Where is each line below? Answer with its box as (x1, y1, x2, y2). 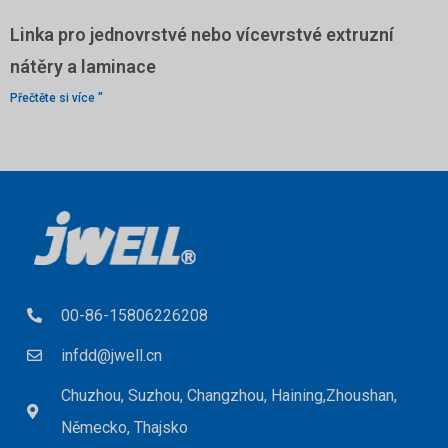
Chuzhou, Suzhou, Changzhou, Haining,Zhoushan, (60, 385, 397, 405)
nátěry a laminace (10, 56, 156, 78)
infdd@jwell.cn (60, 345, 162, 365)
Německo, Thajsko (60, 417, 188, 437)
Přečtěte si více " (10, 91, 103, 106)
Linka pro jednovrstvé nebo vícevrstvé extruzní (10, 24, 394, 46)
